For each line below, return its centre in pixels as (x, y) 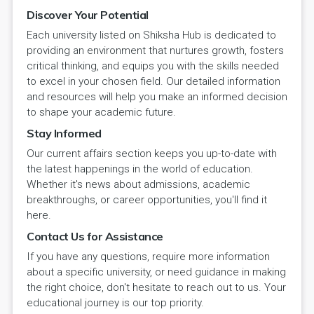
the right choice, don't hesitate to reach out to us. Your (156, 287)
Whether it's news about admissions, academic (138, 184)
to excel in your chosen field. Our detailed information (153, 81)
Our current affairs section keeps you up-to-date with (152, 153)
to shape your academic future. (101, 112)
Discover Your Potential (88, 15)
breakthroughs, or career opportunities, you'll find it (147, 200)
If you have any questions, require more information (148, 257)
